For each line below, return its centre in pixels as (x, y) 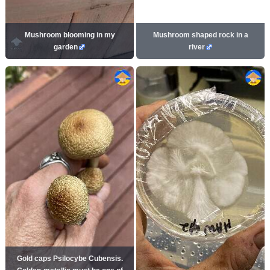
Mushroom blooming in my (70, 35)
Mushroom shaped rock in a (200, 35)
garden (66, 47)
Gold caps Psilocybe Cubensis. (70, 258)
